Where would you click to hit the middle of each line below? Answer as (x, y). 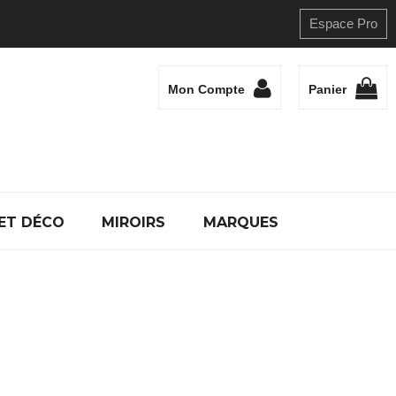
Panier (327, 90)
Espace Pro (343, 23)
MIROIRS (134, 222)
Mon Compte (206, 90)
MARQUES (241, 222)
